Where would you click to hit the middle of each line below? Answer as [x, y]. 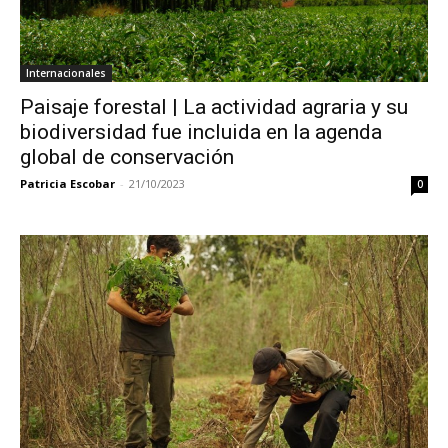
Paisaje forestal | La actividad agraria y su [214, 106]
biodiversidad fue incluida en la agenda [201, 131]
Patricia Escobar [67, 183]
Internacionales [66, 72]
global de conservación [127, 156]
